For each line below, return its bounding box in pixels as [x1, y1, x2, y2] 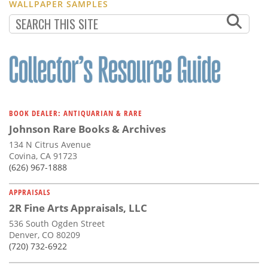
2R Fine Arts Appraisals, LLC [9, 200, 147, 215]
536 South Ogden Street [9, 217, 105, 229]
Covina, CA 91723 [9, 150, 77, 162]
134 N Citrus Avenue [9, 138, 91, 150]
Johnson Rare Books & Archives [9, 121, 166, 136]
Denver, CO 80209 [9, 229, 80, 240]
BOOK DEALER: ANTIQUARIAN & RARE [9, 107, 142, 118]
